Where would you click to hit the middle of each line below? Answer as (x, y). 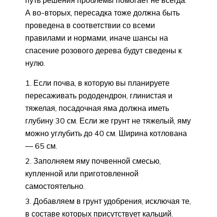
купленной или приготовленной (82, 173)
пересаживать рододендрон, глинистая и (99, 95)
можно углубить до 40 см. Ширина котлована (106, 133)
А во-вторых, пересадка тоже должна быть (102, 12)
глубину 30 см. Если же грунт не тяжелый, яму (108, 120)
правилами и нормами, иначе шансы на (97, 38)
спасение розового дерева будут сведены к (103, 50)
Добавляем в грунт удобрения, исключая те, (112, 201)
